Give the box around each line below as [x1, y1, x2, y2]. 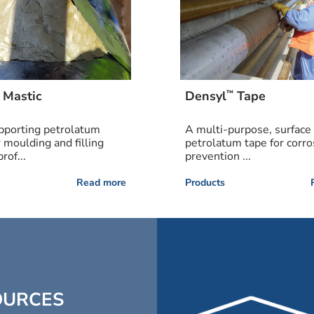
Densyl [185, 88, 227, 105]
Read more [76, 176, 126, 190]
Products [185, 176, 226, 190]
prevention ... [185, 149, 252, 165]
